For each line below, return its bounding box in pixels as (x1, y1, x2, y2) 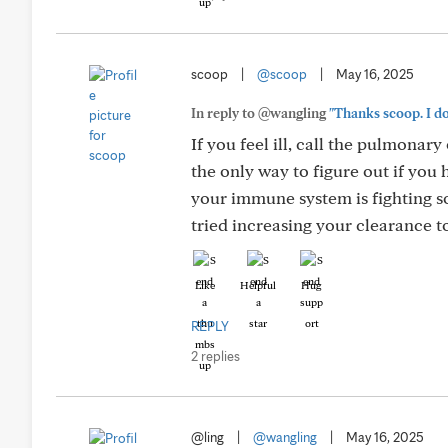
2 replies (191, 348, 240, 364)
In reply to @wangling (191, 105, 329, 121)
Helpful (240, 278, 276, 292)
